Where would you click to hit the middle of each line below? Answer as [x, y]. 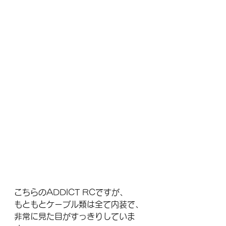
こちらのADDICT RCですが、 [71, 192]
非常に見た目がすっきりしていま [75, 216]
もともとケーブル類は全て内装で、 [79, 204]
